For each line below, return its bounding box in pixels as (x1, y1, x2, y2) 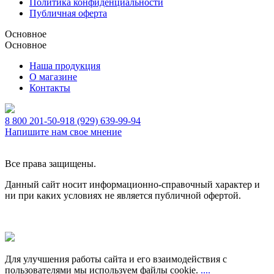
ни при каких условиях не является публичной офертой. (5, 190, 241, 201)
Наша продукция (29, 60, 100, 71)
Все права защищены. (5, 158, 96, 169)
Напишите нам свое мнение (5, 126, 122, 137)
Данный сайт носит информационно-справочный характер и (5, 179, 260, 190)
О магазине (29, 71, 77, 82)
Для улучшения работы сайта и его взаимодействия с (5, 253, 227, 264)
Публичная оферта (29, 7, 107, 18)
